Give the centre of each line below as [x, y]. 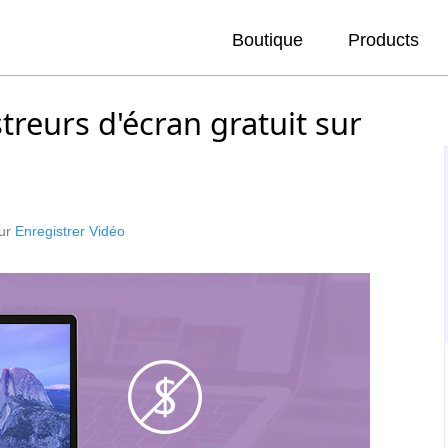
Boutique [267, 40]
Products [383, 40]
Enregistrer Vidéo [70, 231]
